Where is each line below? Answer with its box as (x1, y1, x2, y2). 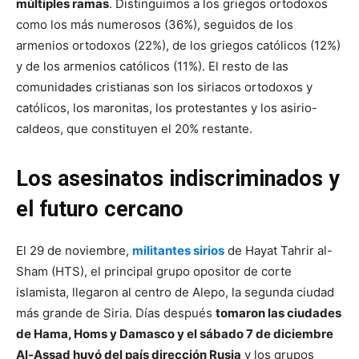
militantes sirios (132, 242, 224, 258)
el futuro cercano (16, 196, 184, 222)
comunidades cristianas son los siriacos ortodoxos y (16, 79, 313, 95)
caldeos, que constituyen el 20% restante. (16, 120, 252, 136)
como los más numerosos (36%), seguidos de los (16, 16, 293, 32)
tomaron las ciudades (216, 305, 341, 321)
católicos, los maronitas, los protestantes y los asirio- (16, 99, 317, 115)
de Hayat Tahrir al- (224, 242, 333, 258)
